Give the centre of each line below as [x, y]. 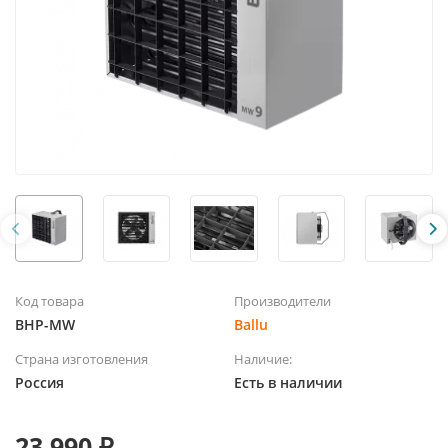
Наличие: [263, 359]
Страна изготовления [81, 359]
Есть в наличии [288, 383]
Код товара [49, 301]
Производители [282, 301]
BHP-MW [45, 325]
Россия [39, 383]
